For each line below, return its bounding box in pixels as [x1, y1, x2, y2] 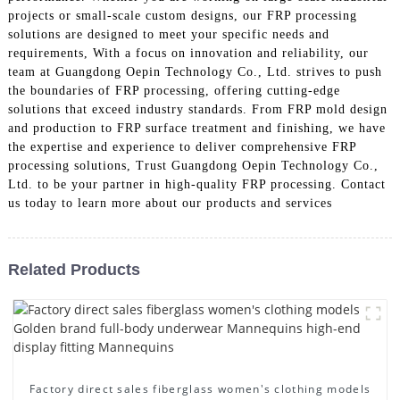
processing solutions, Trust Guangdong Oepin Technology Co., [7, 158, 379, 172]
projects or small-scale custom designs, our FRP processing [7, 8, 357, 22]
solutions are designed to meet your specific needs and [7, 27, 329, 41]
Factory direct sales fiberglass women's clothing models [29, 380, 371, 396]
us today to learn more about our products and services [7, 196, 332, 210]
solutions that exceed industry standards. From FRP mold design [7, 102, 387, 116]
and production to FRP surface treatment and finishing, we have [7, 121, 386, 135]
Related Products [7, 260, 140, 279]
